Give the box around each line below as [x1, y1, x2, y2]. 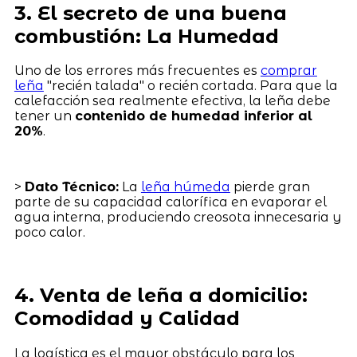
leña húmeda [140, 179, 230, 195]
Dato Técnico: [24, 179, 119, 195]
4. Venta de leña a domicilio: [14, 284, 308, 308]
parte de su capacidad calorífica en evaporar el [14, 194, 327, 210]
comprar [260, 63, 317, 79]
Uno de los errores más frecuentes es [14, 63, 261, 79]
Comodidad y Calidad [14, 307, 240, 331]
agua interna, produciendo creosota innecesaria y [14, 210, 342, 226]
